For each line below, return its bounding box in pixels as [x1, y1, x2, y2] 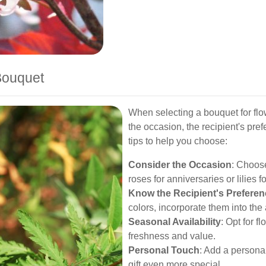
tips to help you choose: [128, 136, 227, 146]
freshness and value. [128, 231, 216, 241]
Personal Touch [128, 245, 199, 255]
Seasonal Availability [128, 217, 221, 227]
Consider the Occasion [128, 160, 232, 170]
